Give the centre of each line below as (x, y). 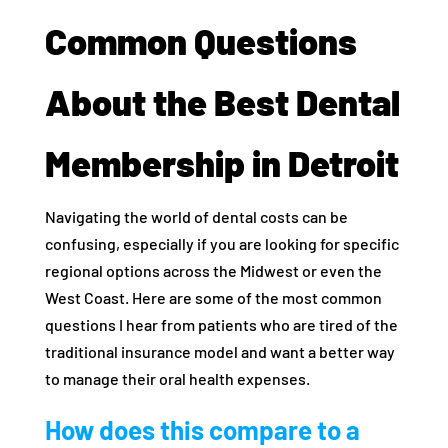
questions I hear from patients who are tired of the (221, 324)
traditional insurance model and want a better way (219, 351)
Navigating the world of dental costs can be (196, 216)
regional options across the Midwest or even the (213, 270)
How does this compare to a (202, 429)
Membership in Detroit (221, 162)
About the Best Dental (222, 101)
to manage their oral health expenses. (177, 378)
